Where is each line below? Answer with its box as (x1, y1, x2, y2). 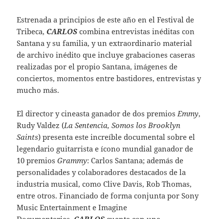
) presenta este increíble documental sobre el (38, 131, 196, 142)
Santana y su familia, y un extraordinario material (17, 38, 193, 48)
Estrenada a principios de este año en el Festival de (17, 14, 195, 24)
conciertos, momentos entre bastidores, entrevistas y (17, 73, 201, 83)
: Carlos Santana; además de (87, 155, 184, 165)
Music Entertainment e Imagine (17, 202, 128, 212)
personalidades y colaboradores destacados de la (17, 167, 186, 177)
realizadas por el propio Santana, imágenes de (17, 61, 178, 71)
